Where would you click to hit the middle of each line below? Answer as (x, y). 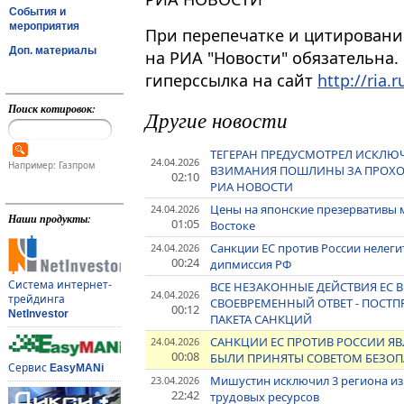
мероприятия (44, 26)
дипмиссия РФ (251, 265)
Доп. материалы (53, 50)
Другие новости (216, 120)
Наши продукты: (49, 219)
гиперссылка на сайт (231, 81)
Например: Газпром (51, 165)
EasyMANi (76, 368)
